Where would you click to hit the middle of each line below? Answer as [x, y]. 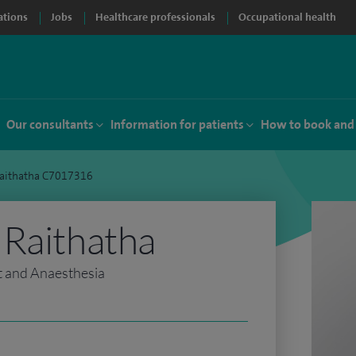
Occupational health [287, 17]
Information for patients [177, 124]
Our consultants [50, 124]
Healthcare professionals [155, 17]
